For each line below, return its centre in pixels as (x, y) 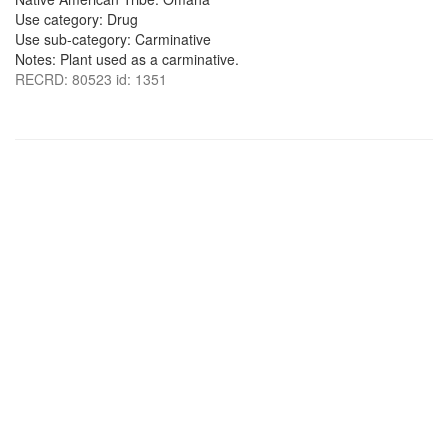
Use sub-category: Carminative (113, 39)
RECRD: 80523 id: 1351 (91, 79)
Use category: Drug (76, 19)
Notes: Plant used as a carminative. (127, 59)
